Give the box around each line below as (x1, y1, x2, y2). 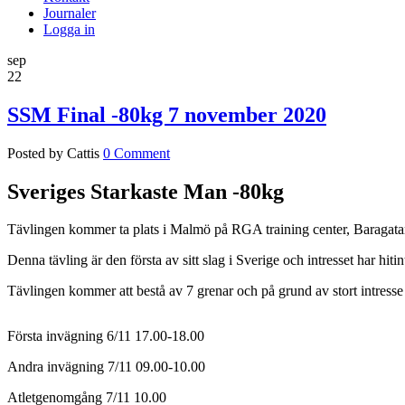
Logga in (43, 21, 95, 37)
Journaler (43, 5, 96, 21)
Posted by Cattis (7, 145, 99, 161)
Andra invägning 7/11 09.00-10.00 (7, 359, 205, 375)
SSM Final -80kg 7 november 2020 (7, 102, 326, 127)
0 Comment (103, 145, 170, 161)
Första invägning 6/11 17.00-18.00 (7, 328, 204, 344)
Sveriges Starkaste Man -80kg (7, 179, 284, 203)
